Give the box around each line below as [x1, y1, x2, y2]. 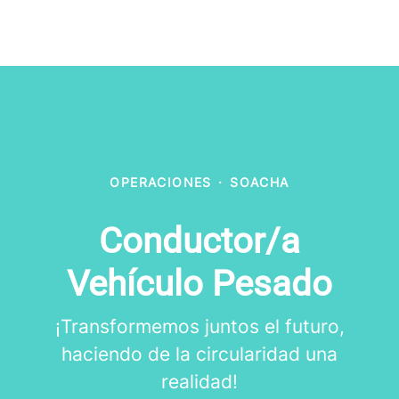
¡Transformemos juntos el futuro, [54, 315, 345, 338]
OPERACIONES [110, 175, 212, 190]
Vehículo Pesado [67, 263, 332, 305]
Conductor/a [99, 220, 300, 262]
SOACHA [230, 175, 289, 190]
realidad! [161, 370, 238, 393]
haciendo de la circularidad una [61, 343, 338, 365]
